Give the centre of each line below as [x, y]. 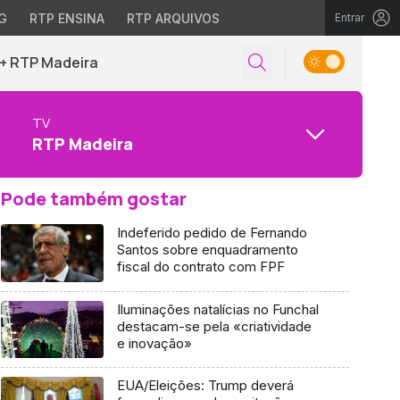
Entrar [350, 17]
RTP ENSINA [67, 18]
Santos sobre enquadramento [207, 250]
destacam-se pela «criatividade [214, 326]
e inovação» [154, 343]
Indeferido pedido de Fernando [212, 233]
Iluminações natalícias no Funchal [217, 309]
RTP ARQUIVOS [173, 18]
